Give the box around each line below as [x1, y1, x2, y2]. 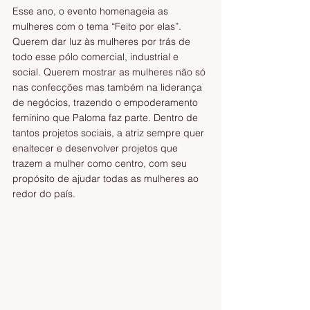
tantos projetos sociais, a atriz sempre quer [12, 126, 207, 139]
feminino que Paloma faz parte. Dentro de [12, 111, 201, 124]
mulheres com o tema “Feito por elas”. [12, 19, 184, 33]
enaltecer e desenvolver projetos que [12, 141, 181, 154]
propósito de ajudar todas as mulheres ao [12, 172, 201, 185]
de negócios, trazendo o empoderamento [12, 95, 201, 109]
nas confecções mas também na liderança [12, 80, 205, 93]
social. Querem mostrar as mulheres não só [12, 65, 208, 78]
